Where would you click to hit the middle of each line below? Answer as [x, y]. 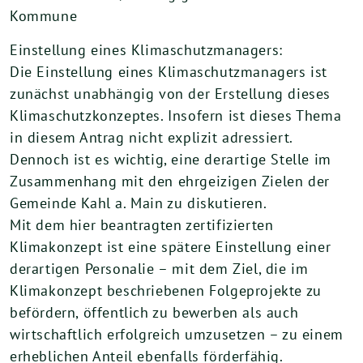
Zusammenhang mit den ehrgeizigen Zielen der [170, 181]
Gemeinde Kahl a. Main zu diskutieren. [139, 203]
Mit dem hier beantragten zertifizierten [142, 225]
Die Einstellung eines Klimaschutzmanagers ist [169, 72]
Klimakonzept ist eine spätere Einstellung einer [171, 247]
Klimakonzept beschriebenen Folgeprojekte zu [166, 290]
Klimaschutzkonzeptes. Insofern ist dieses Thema [176, 115]
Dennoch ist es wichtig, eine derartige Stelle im [171, 159]
